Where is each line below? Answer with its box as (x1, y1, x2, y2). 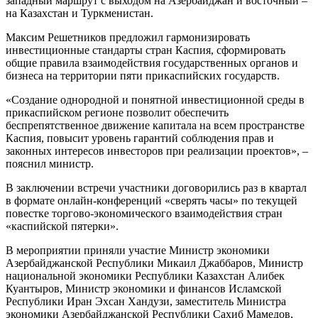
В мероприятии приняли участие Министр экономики (6, 243, 270, 256)
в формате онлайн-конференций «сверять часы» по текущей (6, 194, 297, 207)
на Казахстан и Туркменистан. (6, 6, 153, 19)
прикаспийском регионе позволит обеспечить (6, 106, 229, 119)
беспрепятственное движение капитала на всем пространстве (6, 119, 305, 131)
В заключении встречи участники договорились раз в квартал (6, 181, 307, 194)
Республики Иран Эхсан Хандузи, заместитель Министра (6, 295, 286, 307)
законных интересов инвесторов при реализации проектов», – (6, 144, 308, 157)
